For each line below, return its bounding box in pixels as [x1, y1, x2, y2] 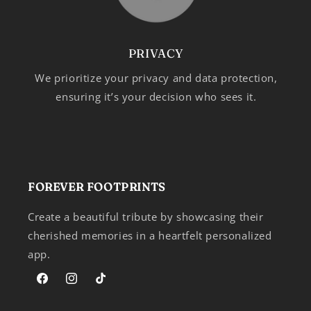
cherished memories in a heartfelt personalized [28, 228, 272, 243]
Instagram [64, 279, 115, 293]
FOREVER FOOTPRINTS [28, 180, 165, 194]
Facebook [35, 279, 81, 293]
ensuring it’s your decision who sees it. [56, 90, 257, 104]
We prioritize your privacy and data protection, [35, 71, 278, 85]
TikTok [93, 279, 125, 293]
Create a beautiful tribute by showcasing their [28, 210, 264, 224]
